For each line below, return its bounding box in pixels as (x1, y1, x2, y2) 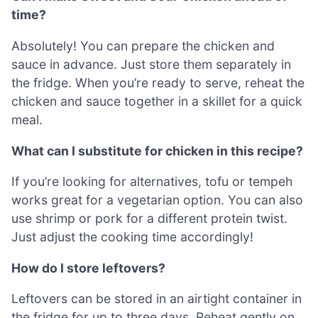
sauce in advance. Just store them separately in (11, 56, 291, 72)
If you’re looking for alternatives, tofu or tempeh (11, 174, 292, 190)
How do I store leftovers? (11, 260, 165, 275)
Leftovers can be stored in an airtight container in (11, 291, 302, 307)
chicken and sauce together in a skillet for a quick (11, 93, 302, 109)
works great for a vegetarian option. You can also (11, 192, 303, 208)
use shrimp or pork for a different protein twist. (11, 211, 287, 226)
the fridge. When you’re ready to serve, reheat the (11, 75, 305, 90)
